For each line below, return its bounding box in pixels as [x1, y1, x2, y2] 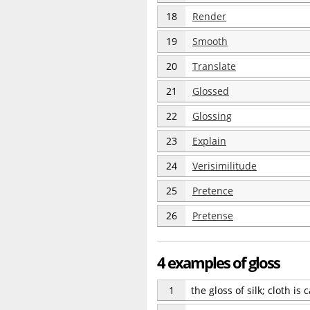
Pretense [192, 209, 233, 222]
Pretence [192, 184, 233, 197]
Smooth [192, 35, 228, 48]
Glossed [192, 84, 229, 98]
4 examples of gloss [157, 252, 280, 273]
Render [192, 10, 226, 23]
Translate [192, 60, 236, 73]
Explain [192, 134, 226, 147]
